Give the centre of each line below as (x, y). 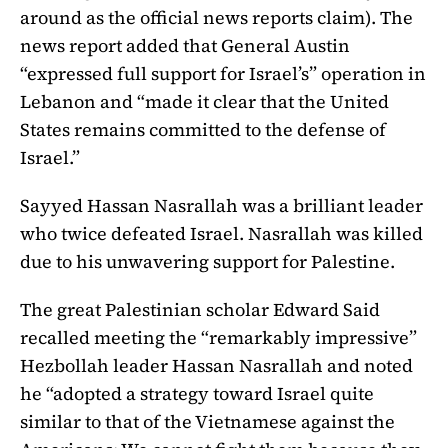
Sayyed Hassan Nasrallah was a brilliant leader (221, 206)
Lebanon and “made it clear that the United (204, 102)
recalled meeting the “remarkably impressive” (218, 337)
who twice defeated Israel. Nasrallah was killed (221, 234)
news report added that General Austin (185, 46)
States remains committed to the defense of (203, 130)
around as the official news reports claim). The (216, 18)
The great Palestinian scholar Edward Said (200, 309)
